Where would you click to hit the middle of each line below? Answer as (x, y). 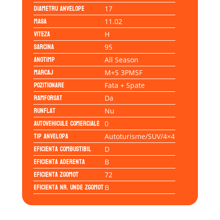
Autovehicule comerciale (67, 123)
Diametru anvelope (59, 8)
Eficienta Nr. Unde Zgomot (69, 187)
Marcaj (43, 72)
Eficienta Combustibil (62, 149)
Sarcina (44, 47)
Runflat (44, 110)
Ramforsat (48, 98)
